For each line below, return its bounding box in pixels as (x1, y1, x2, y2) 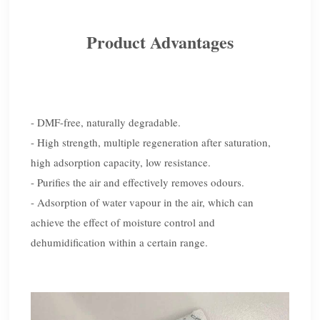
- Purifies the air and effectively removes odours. (31, 174, 245, 189)
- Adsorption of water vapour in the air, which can (31, 194, 254, 209)
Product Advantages (86, 29, 234, 54)
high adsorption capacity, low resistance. (31, 154, 211, 169)
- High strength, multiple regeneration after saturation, (31, 134, 271, 149)
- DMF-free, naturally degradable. (31, 114, 181, 129)
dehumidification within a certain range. (31, 234, 209, 249)
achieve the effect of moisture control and (31, 214, 216, 229)
